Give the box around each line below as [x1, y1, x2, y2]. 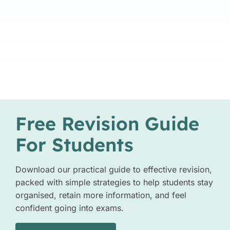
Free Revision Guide [15, 112, 199, 136]
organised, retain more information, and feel [15, 190, 186, 201]
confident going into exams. [15, 203, 124, 214]
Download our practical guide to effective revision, [15, 164, 212, 175]
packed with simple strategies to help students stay [15, 177, 213, 188]
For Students [15, 133, 133, 157]
